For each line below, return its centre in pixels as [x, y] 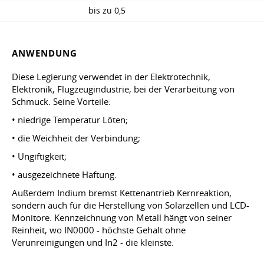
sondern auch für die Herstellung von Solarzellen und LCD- [131, 205]
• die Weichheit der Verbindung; [76, 138]
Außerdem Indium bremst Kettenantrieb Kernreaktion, [122, 193]
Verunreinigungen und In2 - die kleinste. [93, 242]
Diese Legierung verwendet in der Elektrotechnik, [111, 77]
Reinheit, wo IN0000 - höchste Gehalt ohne [99, 230]
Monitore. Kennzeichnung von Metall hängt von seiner [122, 218]
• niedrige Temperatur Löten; [70, 120]
